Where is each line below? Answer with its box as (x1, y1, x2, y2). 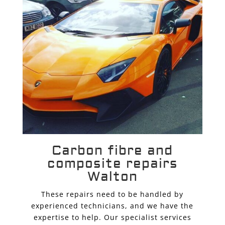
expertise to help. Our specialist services (33, 212, 191, 222)
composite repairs (47, 156, 178, 172)
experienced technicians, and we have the (31, 201, 194, 211)
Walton (87, 169, 138, 185)
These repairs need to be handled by (41, 189, 184, 199)
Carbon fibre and (52, 143, 173, 159)
